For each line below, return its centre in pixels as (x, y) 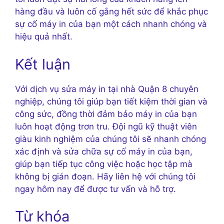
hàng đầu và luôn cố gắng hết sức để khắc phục (111, 12)
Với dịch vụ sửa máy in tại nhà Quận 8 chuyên (107, 89)
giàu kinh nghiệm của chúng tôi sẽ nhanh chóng (110, 139)
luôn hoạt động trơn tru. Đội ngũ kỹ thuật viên (106, 126)
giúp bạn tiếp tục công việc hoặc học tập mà (104, 164)
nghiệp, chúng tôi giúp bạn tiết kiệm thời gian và (111, 101)
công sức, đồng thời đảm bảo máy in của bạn (106, 114)
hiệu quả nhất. (44, 37)
